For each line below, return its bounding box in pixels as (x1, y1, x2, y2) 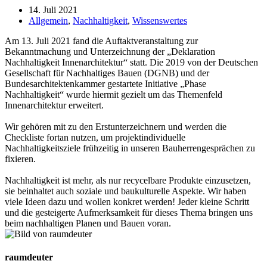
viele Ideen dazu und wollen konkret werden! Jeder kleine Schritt (5, 196, 249, 207)
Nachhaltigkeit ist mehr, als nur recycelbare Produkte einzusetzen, (5, 175, 251, 185)
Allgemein (29, 15, 68, 26)
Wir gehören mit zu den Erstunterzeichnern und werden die (5, 121, 226, 132)
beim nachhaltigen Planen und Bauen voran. (5, 218, 171, 228)
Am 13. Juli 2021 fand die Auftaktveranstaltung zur (5, 35, 198, 46)
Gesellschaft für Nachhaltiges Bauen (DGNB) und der (5, 67, 209, 78)
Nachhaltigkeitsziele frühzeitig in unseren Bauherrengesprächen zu (5, 142, 255, 153)
